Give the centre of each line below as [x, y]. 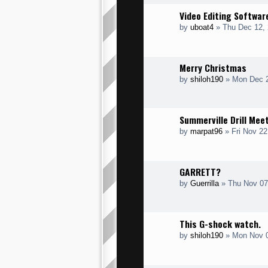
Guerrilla [205, 183]
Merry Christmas [213, 68]
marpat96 [206, 131]
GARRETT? [200, 172]
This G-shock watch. [220, 224]
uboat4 [202, 27]
